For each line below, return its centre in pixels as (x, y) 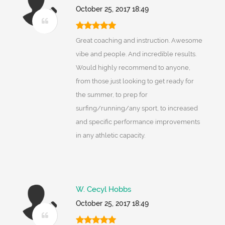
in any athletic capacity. (110, 136)
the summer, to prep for (111, 95)
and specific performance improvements (138, 122)
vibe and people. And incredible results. (136, 54)
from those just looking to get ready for (135, 81)
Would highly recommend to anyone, (133, 68)
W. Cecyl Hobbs (103, 190)
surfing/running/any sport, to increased (137, 108)
